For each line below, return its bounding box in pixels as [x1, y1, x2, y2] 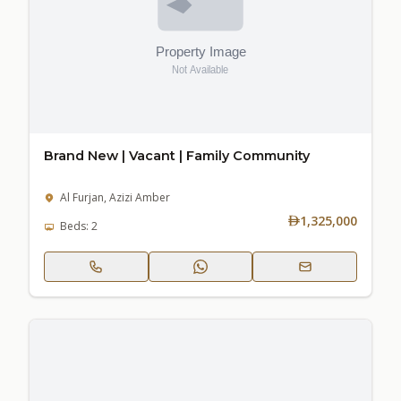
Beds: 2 [60, 218, 98, 234]
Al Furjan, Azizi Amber [60, 189, 170, 205]
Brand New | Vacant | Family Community [44, 147, 310, 164]
